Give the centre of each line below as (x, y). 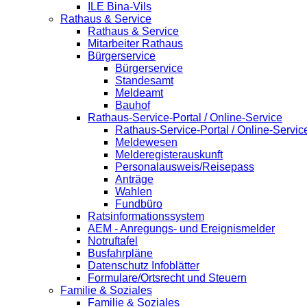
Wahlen (134, 192)
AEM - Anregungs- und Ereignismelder (181, 229)
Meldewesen (146, 143)
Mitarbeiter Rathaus (135, 44)
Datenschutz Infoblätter (144, 266)
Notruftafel (113, 241)
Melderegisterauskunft (169, 155)
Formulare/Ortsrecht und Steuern (167, 278)
